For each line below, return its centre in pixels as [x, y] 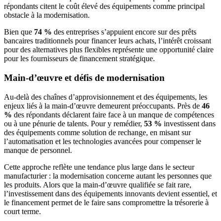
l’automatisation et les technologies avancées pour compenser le [103, 141]
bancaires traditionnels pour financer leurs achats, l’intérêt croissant [108, 41]
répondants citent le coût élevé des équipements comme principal [104, 6]
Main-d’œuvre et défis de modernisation [84, 77]
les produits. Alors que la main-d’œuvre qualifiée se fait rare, [98, 184]
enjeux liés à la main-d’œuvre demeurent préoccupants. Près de [103, 106]
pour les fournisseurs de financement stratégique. [79, 59]
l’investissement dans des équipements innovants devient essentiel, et [110, 193]
